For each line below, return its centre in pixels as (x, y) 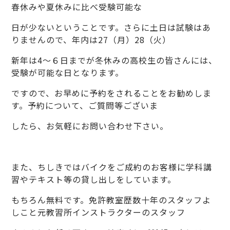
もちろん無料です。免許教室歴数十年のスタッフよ (111, 200)
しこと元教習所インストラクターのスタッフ (99, 212)
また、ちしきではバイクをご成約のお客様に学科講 (112, 167)
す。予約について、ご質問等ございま (85, 105)
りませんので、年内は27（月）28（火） (91, 40)
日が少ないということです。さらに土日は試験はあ (111, 27)
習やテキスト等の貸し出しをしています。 (94, 179)
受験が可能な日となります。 (68, 72)
